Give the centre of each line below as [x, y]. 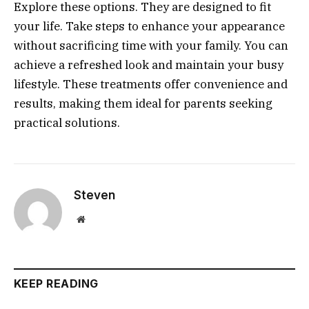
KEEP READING [56, 284]
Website [100, 219]
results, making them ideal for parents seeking [143, 104]
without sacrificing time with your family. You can [151, 46]
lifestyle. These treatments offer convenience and [151, 84]
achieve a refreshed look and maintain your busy [149, 65]
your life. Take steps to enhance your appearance [149, 27]
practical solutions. [67, 123]
